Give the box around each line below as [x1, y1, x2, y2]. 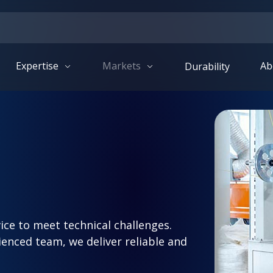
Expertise [16, 59, 62, 73]
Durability [184, 59, 230, 73]
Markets [102, 59, 144, 73]
